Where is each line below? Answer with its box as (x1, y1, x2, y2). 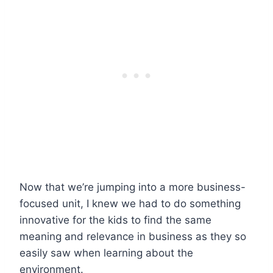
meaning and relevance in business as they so (19, 230, 246, 243)
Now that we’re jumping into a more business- (19, 180, 246, 193)
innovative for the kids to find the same (19, 213, 211, 226)
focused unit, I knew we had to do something (19, 197, 241, 210)
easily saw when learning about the (19, 246, 193, 259)
